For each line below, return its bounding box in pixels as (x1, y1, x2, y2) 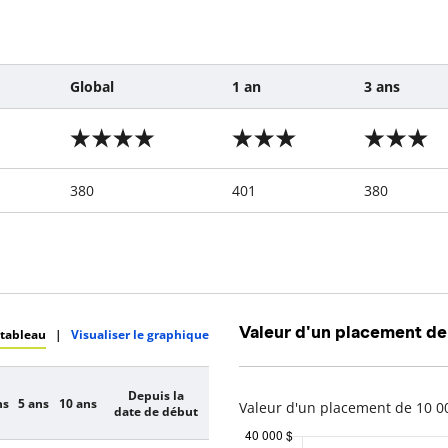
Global (70, 77, 114, 96)
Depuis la (127, 386, 184, 403)
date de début (113, 402, 198, 419)
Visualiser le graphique (71, 325, 209, 343)
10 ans (58, 394, 97, 411)
